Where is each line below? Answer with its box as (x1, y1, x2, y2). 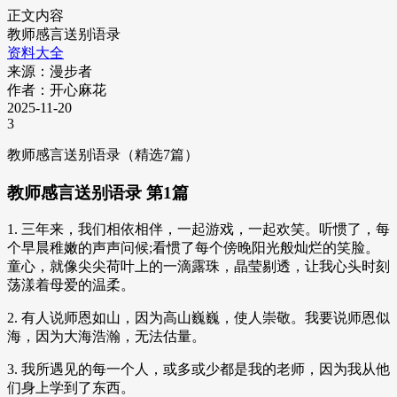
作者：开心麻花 (7, 82, 106, 97)
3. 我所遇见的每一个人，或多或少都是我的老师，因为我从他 (7, 362, 390, 378)
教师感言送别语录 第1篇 (7, 183, 189, 202)
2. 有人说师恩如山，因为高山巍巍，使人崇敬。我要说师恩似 (7, 310, 390, 326)
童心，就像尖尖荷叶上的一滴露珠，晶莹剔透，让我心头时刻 (7, 259, 390, 275)
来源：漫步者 (7, 64, 92, 79)
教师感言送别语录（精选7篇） (7, 147, 198, 162)
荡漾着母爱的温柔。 (7, 277, 135, 293)
